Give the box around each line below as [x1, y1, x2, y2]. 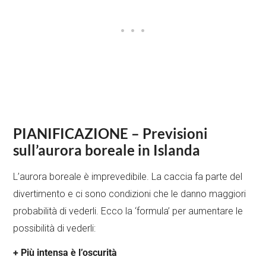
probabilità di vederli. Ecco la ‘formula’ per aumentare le [13, 205, 243, 217]
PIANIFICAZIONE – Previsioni [13, 125, 208, 142]
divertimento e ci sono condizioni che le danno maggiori [13, 188, 246, 200]
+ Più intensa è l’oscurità [13, 247, 118, 259]
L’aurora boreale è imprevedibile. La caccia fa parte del [13, 171, 243, 183]
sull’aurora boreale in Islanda [13, 141, 201, 159]
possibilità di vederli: [13, 223, 96, 235]
